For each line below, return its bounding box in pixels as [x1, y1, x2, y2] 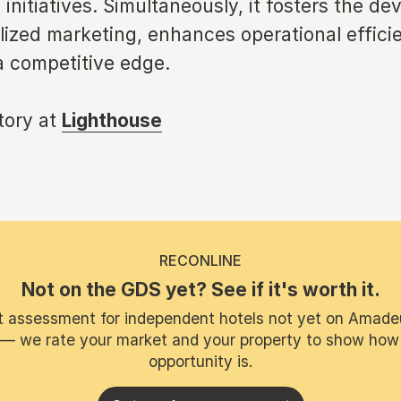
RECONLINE [159, 252, 242, 269]
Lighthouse [62, 109, 162, 132]
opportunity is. [148, 352, 253, 371]
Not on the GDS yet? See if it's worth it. [21, 278, 380, 301]
